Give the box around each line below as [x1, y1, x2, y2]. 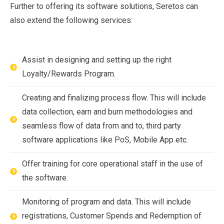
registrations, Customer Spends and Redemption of [22, 211, 201, 221]
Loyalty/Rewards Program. [22, 69, 115, 79]
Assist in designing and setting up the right [22, 55, 171, 65]
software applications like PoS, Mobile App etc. [22, 135, 188, 145]
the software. [22, 173, 68, 183]
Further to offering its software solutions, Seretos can [10, 1, 198, 11]
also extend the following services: [10, 15, 132, 25]
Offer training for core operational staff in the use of [22, 159, 203, 169]
